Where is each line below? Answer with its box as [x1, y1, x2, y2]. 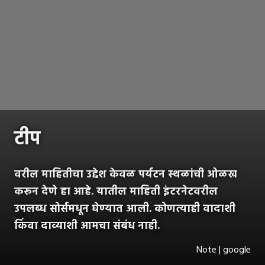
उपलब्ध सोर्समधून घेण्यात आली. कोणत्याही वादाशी [14, 200, 235, 218]
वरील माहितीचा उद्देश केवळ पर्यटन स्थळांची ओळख [14, 166, 237, 183]
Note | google [196, 242, 251, 258]
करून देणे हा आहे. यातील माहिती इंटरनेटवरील [14, 183, 218, 201]
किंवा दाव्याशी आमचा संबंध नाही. [14, 217, 160, 235]
